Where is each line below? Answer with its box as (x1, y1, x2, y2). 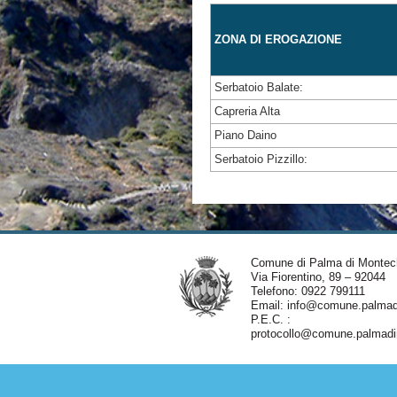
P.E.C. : (250, 313, 291, 326)
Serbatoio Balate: (214, 81, 303, 94)
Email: (250, 299, 287, 312)
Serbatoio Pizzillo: (214, 152, 307, 166)
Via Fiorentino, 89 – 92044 (250, 270, 385, 284)
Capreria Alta (214, 105, 280, 118)
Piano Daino (214, 128, 276, 142)
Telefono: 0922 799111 (250, 284, 365, 298)
